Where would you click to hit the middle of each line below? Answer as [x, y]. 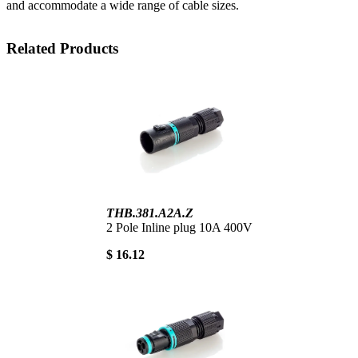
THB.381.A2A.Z [149, 213]
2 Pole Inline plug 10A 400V [179, 227]
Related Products [62, 49]
